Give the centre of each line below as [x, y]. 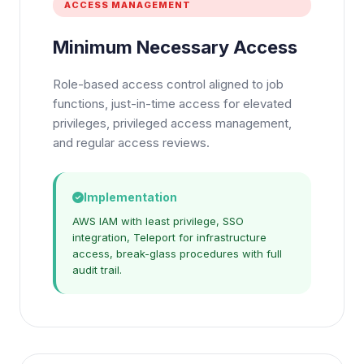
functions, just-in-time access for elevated [172, 104]
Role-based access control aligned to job [168, 84]
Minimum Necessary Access [175, 47]
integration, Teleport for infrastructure [169, 237]
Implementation [130, 197]
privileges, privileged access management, [172, 123]
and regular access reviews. [131, 143]
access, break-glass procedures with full [177, 253]
